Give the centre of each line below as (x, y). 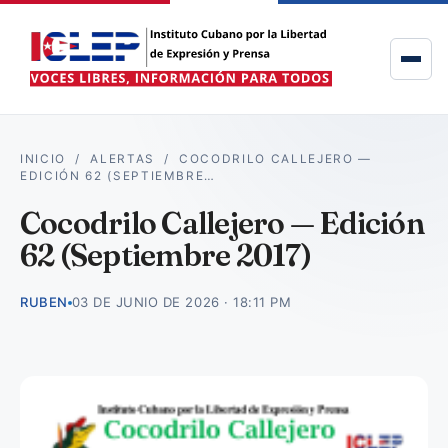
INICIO (43, 159)
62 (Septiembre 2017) (165, 255)
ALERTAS (122, 159)
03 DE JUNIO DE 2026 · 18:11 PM (181, 302)
